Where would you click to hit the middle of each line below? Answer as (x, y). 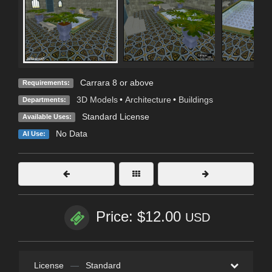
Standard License (115, 117)
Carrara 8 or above (117, 83)
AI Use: (34, 134)
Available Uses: (47, 117)
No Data (71, 134)
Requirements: (46, 83)
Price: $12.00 (140, 217)
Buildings (195, 100)
